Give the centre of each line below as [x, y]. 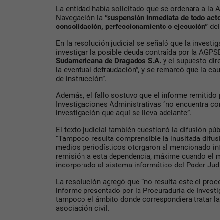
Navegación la [79, 18]
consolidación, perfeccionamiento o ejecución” [133, 27]
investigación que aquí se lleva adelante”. [124, 113]
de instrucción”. [81, 79]
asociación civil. [83, 208]
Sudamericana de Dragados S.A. [110, 61]
